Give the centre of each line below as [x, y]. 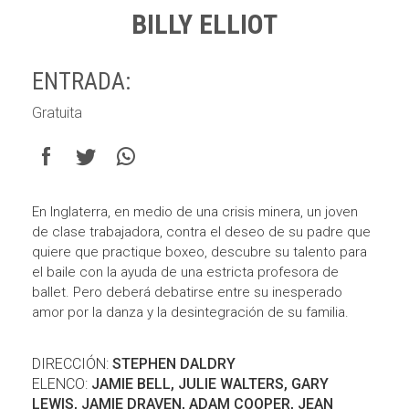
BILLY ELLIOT [204, 24]
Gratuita [57, 113]
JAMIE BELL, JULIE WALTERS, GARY [210, 384]
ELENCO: [62, 384]
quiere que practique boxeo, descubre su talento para [199, 252]
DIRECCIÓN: [72, 364]
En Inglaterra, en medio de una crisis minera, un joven [195, 212]
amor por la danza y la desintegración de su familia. [190, 312]
